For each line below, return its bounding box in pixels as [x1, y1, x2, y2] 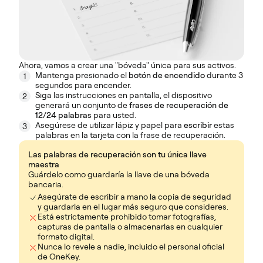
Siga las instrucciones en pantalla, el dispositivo [35, 90, 212, 100]
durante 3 [207, 70, 243, 80]
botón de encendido [129, 70, 207, 80]
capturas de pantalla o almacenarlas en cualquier [38, 222, 222, 232]
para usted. [93, 110, 136, 120]
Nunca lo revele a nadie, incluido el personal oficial [38, 242, 224, 252]
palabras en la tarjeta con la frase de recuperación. [35, 130, 225, 140]
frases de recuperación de [129, 100, 228, 110]
